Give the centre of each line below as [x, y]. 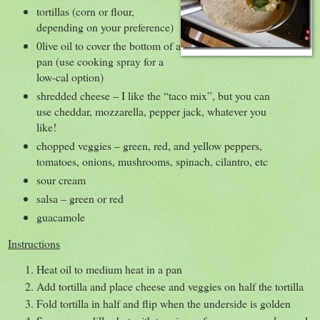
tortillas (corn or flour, [85, 11]
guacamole [60, 217]
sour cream [61, 180]
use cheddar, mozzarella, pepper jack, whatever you [151, 111]
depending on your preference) [105, 27]
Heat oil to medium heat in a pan [109, 269]
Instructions [34, 244]
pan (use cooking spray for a [100, 61]
